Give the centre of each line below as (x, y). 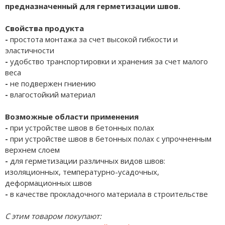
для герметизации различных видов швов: (88, 160)
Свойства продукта (44, 28)
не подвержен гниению (52, 83)
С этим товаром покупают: (53, 216)
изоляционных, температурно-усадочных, (82, 172)
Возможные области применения (72, 116)
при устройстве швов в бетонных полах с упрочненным (111, 138)
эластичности (30, 50)
